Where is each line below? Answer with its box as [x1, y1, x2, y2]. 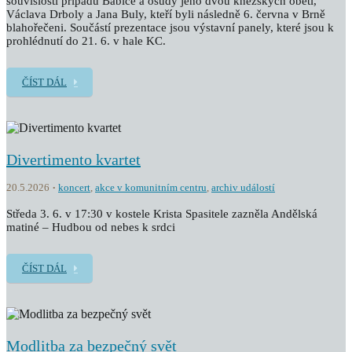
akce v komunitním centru [95, 181, 207, 193]
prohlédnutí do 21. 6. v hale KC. [6, 35, 166, 47]
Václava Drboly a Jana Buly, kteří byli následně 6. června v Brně [6, 8, 325, 20]
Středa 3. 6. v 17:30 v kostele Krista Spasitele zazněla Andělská [6, 207, 317, 220]
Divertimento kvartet [6, 151, 141, 168]
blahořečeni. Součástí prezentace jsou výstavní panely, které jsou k [6, 21, 334, 34]
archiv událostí [211, 181, 275, 193]
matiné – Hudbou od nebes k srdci [6, 221, 175, 233]
